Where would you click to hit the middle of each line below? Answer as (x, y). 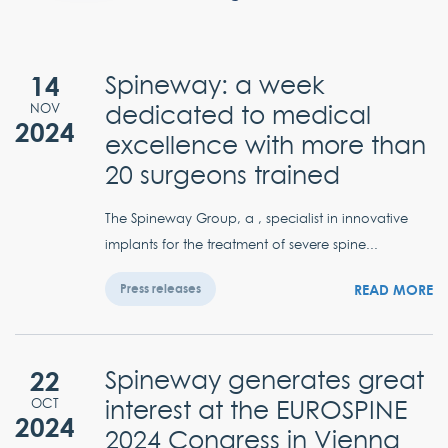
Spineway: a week (215, 85)
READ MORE (393, 289)
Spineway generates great (264, 380)
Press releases (160, 288)
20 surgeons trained (222, 175)
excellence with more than (265, 145)
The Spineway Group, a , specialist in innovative (256, 218)
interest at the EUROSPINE (256, 410)
